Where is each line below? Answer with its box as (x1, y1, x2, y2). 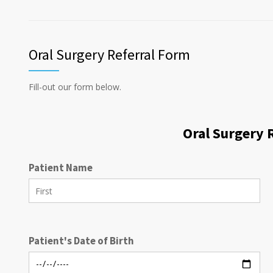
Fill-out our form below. (29, 81, 121, 93)
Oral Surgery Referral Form (29, 45, 190, 65)
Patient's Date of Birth (29, 234, 134, 248)
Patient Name (29, 161, 93, 175)
